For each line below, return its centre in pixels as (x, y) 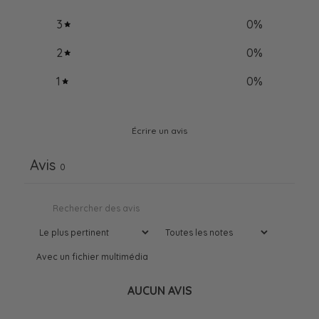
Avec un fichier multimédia (92, 257)
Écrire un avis (159, 131)
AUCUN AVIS (159, 291)
